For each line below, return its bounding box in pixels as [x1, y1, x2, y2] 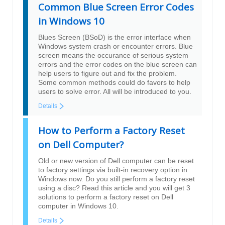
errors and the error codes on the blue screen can [38, 60, 197, 69]
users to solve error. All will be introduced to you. [38, 87, 191, 96]
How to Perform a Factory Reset [38, 124, 185, 138]
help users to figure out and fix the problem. [38, 69, 177, 78]
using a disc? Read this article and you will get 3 [38, 184, 190, 192]
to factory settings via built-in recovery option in [38, 166, 187, 174]
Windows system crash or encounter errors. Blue [38, 42, 193, 51]
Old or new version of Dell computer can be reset [38, 157, 194, 165]
